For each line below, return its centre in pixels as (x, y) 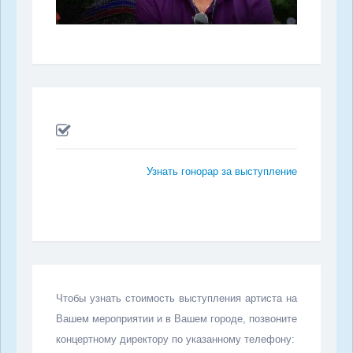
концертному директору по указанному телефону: (175, 339)
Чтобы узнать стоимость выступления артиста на (176, 298)
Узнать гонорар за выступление (222, 171)
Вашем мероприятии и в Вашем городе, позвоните (176, 318)
